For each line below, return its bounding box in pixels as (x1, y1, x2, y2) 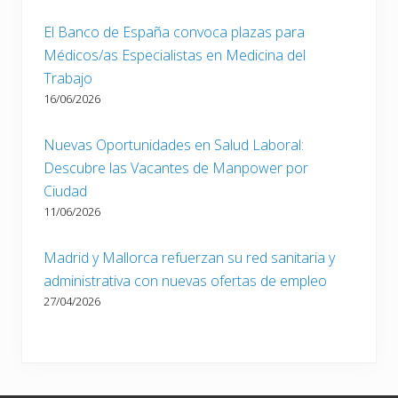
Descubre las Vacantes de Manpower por (44, 157, 308, 178)
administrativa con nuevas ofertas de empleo (44, 270, 327, 291)
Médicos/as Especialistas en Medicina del (44, 44, 306, 65)
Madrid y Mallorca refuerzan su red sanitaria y (44, 247, 335, 267)
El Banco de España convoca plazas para (44, 21, 305, 42)
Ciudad (44, 180, 87, 201)
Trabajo (44, 68, 92, 88)
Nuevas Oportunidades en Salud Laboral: (44, 134, 304, 155)
